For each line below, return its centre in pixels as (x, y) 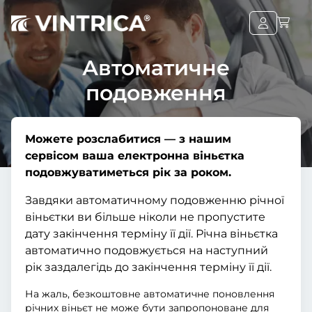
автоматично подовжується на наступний (147, 250)
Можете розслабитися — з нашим (128, 139)
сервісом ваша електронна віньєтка (135, 156)
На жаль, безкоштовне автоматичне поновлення (150, 294)
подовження (156, 93)
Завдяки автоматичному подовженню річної (155, 200)
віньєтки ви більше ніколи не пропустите (145, 217)
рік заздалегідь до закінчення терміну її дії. (148, 267)
